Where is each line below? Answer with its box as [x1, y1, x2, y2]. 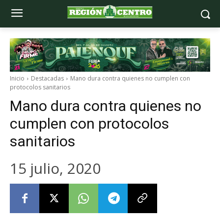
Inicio [10, 74, 25, 82]
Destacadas [31, 74, 64, 82]
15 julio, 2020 [10, 158, 101, 178]
